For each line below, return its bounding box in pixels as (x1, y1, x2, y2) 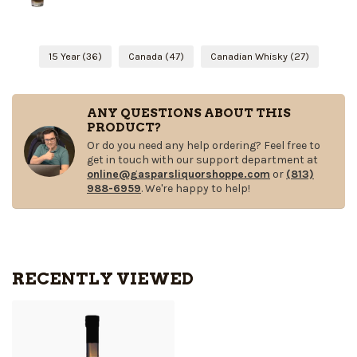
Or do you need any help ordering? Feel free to (87, 139, 320, 153)
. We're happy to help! (141, 182, 250, 196)
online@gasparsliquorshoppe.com (87, 167, 270, 182)
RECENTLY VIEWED (12, 269, 194, 289)
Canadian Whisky (210, 50, 290, 63)
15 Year (48, 50, 82, 63)
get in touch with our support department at (87, 153, 318, 167)
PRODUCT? (87, 120, 162, 135)
